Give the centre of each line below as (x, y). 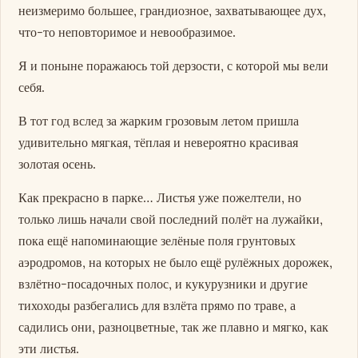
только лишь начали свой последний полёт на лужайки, (171, 219)
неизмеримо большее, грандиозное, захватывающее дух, (173, 10)
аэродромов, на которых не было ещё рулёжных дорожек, (176, 263)
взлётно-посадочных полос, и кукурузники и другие (163, 284)
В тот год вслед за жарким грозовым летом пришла (159, 121)
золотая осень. (58, 164)
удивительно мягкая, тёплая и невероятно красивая (159, 143)
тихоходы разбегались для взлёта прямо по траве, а (157, 306)
